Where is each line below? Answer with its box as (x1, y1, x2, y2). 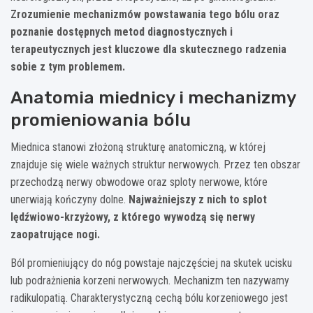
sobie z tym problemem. (10, 59, 125, 73)
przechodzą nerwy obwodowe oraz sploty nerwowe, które (10, 175, 268, 189)
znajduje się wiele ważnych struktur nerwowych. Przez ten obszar (10, 157, 300, 171)
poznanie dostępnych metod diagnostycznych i (10, 24, 233, 38)
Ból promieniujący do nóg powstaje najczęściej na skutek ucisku (10, 256, 292, 270)
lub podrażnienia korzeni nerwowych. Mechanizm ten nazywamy (10, 273, 289, 287)
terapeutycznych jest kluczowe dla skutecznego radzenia (10, 42, 286, 56)
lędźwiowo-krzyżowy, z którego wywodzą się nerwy (10, 210, 255, 224)
